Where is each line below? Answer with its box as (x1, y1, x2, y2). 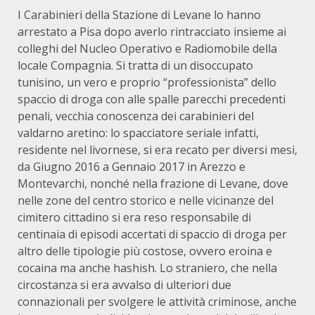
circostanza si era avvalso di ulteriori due (18, 277, 231, 292)
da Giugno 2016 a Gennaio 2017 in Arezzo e (18, 159, 245, 174)
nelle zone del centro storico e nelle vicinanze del (18, 193, 274, 208)
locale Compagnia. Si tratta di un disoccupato (18, 58, 253, 73)
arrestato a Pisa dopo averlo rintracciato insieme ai (18, 24, 286, 39)
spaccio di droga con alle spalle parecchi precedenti (18, 91, 285, 107)
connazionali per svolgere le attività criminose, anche (18, 294, 297, 309)
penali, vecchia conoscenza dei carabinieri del (18, 108, 254, 124)
